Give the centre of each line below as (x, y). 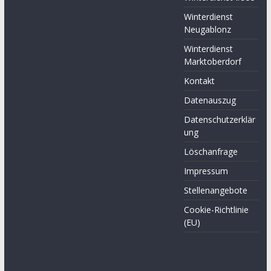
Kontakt (200, 81)
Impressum (206, 171)
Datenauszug (210, 100)
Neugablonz (208, 29)
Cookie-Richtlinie (217, 210)
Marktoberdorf (213, 61)
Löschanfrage (211, 152)
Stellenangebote (216, 190)
